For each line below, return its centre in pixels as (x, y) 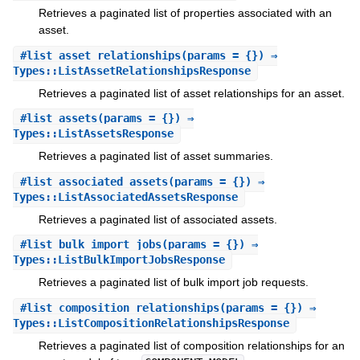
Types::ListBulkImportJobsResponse (119, 260)
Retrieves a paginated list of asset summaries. (155, 156)
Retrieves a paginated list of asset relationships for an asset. (191, 93)
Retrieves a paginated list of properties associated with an (185, 13)
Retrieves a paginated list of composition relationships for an (191, 345)
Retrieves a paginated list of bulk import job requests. (173, 282)
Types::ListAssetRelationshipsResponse (131, 70)
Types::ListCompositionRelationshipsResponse (151, 323)
